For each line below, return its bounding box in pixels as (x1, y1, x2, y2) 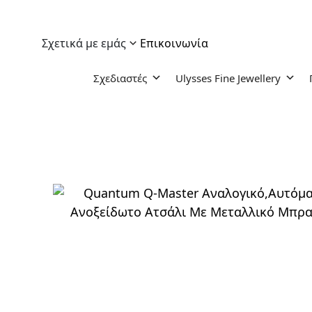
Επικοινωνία (140, 35, 208, 51)
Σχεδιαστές (93, 70, 147, 85)
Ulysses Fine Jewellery (175, 70, 281, 85)
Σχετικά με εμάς (42, 35, 126, 51)
